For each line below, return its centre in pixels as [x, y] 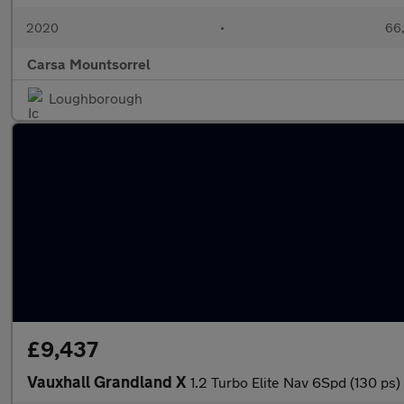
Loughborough [96, 98]
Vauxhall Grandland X [109, 381]
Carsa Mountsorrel [89, 64]
